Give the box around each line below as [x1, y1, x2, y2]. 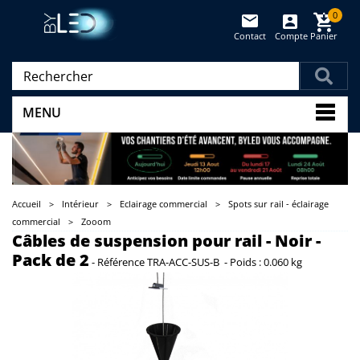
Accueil [12, 198, 41, 211]
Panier [310, 30, 337, 42]
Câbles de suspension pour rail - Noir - [12, 230, 321, 252]
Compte [272, 30, 308, 42]
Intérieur [62, 198, 99, 211]
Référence [97, 255, 145, 270]
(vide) [310, 43, 337, 58]
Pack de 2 [12, 249, 89, 272]
